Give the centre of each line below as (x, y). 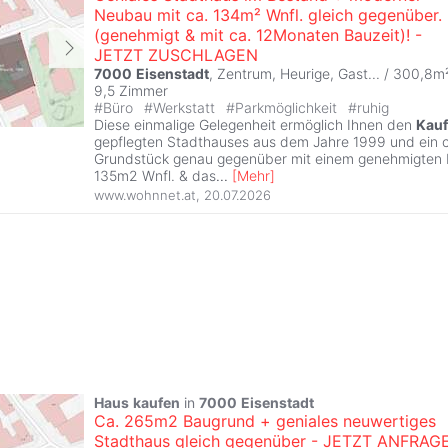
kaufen (156, 402)
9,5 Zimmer (131, 91)
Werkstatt (186, 108)
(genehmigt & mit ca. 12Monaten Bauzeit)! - (258, 35)
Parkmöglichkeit (288, 108)
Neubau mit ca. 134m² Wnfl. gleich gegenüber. (268, 15)
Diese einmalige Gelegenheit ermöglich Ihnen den (255, 125)
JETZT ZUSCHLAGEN (176, 55)
